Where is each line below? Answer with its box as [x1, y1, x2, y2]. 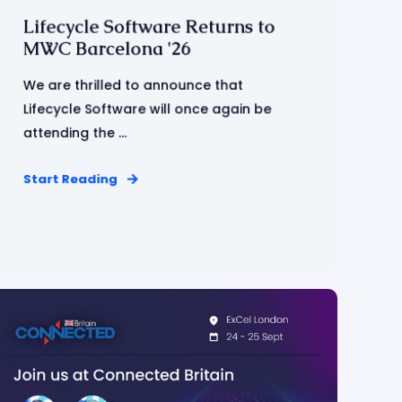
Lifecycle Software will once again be [22, 100, 272, 118]
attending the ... [22, 123, 127, 143]
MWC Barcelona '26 [22, 36, 191, 61]
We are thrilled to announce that [22, 75, 244, 95]
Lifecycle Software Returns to [22, 14, 275, 39]
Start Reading [22, 170, 118, 188]
